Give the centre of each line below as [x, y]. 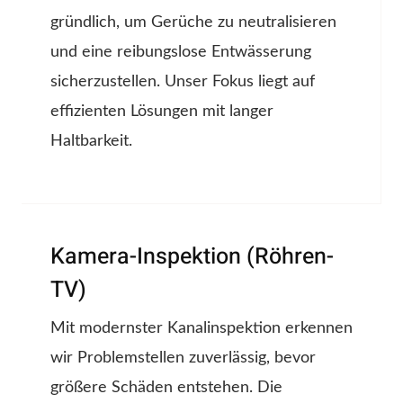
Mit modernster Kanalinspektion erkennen [201, 329]
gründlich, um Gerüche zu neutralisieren [193, 23]
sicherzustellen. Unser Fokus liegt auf [183, 82]
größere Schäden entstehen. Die [166, 388]
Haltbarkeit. [91, 142]
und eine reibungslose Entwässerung [181, 53]
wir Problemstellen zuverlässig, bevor [183, 358]
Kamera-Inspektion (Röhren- [192, 257]
